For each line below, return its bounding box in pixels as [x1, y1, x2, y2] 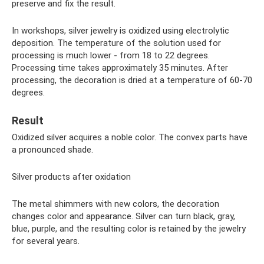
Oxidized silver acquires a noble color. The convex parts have [12, 132, 247, 143]
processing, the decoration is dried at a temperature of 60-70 [12, 75, 252, 86]
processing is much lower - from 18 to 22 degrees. [12, 50, 210, 61]
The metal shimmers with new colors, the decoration [12, 199, 219, 210]
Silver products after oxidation [12, 171, 131, 183]
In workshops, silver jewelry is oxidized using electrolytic [12, 25, 229, 37]
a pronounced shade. [12, 144, 93, 156]
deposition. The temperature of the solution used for [12, 38, 221, 49]
